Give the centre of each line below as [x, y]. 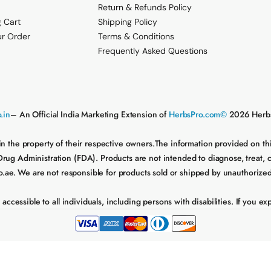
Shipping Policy [127, 22]
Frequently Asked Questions [152, 51]
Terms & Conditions [136, 37]
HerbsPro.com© [198, 115]
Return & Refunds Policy [145, 8]
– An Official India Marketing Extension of [90, 115]
